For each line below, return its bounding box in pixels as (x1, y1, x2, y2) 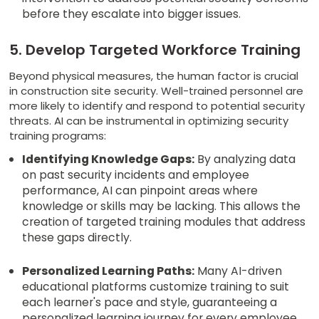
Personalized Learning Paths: (22, 262, 195, 279)
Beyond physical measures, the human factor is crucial (9, 68, 299, 83)
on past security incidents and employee (22, 166, 250, 183)
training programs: (9, 127, 110, 143)
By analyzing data (194, 150, 296, 167)
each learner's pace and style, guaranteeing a (22, 293, 278, 310)
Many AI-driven (194, 262, 283, 279)
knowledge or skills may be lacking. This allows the (22, 197, 301, 214)
